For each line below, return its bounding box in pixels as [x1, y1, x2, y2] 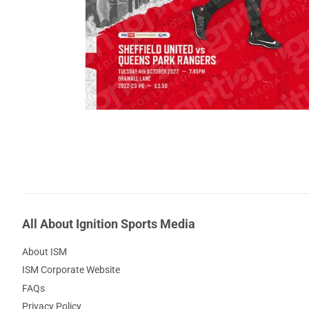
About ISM [22, 246, 67, 257]
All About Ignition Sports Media [22, 217, 195, 231]
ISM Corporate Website [22, 264, 120, 276]
